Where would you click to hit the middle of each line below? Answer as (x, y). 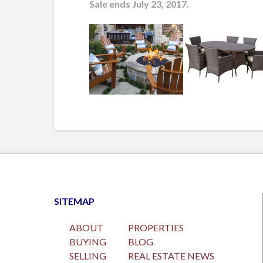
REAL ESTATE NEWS (171, 256)
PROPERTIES (156, 228)
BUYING (88, 242)
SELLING (88, 256)
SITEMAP (74, 201)
